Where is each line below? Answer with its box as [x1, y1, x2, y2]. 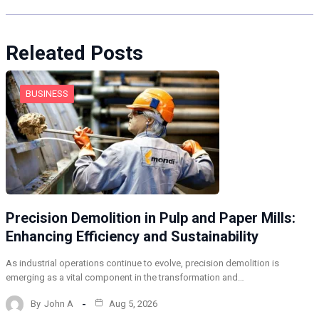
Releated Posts [6, 41, 143, 65]
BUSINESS [26, 88, 68, 99]
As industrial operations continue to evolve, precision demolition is [6, 257, 279, 268]
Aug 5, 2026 [107, 298, 157, 310]
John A [44, 298, 73, 310]
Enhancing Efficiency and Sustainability [6, 227, 258, 245]
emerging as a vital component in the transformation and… [6, 271, 244, 283]
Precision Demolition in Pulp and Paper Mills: [6, 209, 296, 226]
